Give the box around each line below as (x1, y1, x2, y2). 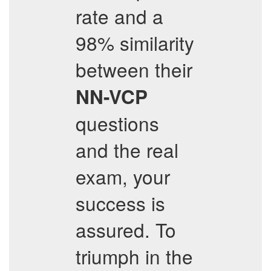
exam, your (76, 163, 170, 190)
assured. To (76, 216, 176, 243)
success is (76, 189, 165, 217)
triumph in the (76, 243, 193, 270)
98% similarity (76, 29, 194, 56)
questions (76, 109, 159, 137)
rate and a (76, 2, 163, 30)
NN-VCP (76, 83, 148, 110)
